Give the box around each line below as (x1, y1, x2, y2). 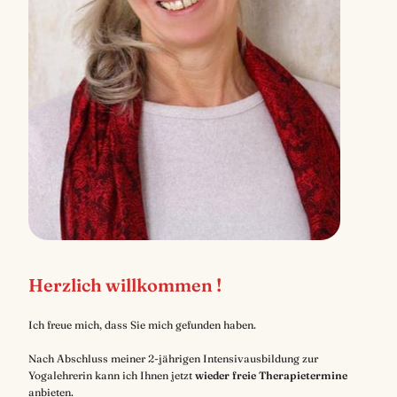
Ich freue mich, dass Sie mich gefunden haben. (28, 318, 256, 332)
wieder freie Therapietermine (195, 369, 347, 383)
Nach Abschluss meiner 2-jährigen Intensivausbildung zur (28, 352, 318, 366)
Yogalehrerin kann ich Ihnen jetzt (28, 369, 195, 383)
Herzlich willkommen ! (28, 274, 222, 297)
